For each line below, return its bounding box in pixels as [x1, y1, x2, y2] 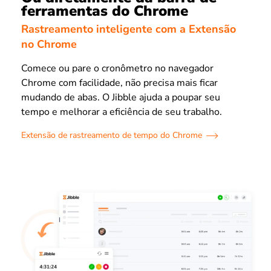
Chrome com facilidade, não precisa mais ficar [21, 76, 218, 90]
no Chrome [21, 37, 77, 52]
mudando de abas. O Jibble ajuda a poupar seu [21, 91, 220, 105]
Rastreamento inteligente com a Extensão [21, 22, 236, 37]
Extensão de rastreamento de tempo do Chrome [21, 129, 202, 142]
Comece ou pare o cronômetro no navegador [21, 62, 214, 76]
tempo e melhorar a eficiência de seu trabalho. [21, 105, 222, 119]
